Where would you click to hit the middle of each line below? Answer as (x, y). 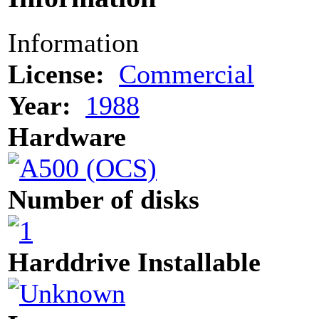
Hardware (67, 137)
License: (56, 74)
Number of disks (104, 200)
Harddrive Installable (134, 262)
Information (73, 43)
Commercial (187, 74)
